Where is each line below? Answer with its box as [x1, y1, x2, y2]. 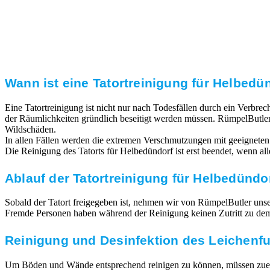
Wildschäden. [5, 124, 56, 135]
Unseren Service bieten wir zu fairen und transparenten [17, 24, 259, 36]
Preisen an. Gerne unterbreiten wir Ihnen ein [40, 36, 236, 49]
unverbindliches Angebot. [79, 49, 198, 61]
